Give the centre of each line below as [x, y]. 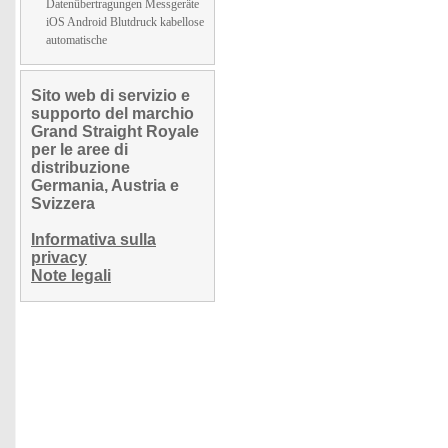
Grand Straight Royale [115, 131]
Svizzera [63, 203]
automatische [76, 40]
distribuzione [80, 167]
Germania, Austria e [105, 185]
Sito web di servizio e [110, 95]
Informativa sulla [93, 239]
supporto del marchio [112, 113]
